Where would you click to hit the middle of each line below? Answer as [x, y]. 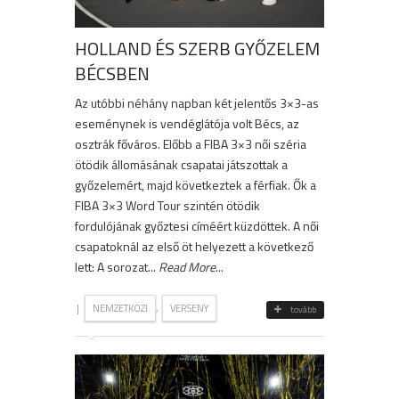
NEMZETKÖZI [120, 309]
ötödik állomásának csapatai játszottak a [181, 165]
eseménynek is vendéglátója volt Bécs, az [187, 124]
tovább [303, 310]
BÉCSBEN [112, 74]
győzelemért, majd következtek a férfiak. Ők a [195, 185]
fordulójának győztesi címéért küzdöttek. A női [197, 226]
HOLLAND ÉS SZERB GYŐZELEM [197, 49]
